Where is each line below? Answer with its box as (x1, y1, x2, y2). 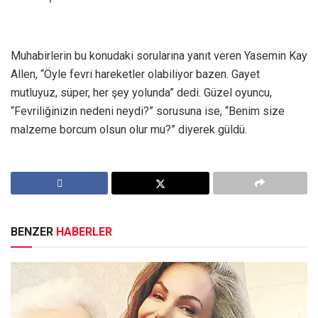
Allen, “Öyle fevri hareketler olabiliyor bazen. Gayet (11, 67, 260, 82)
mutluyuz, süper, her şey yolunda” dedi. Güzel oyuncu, (11, 86, 272, 100)
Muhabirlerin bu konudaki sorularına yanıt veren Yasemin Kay (11, 49, 307, 63)
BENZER (11, 225, 56, 239)
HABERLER (56, 225, 112, 239)
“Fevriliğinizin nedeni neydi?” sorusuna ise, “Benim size (11, 104, 285, 119)
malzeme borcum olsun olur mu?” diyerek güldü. (11, 123, 247, 137)
